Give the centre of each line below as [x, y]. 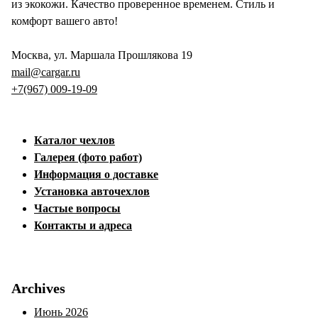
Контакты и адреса [83, 225]
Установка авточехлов [92, 191]
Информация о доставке [96, 174]
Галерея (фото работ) [88, 157]
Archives [38, 288]
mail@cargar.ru [46, 72]
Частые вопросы [77, 208]
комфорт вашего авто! [65, 21]
